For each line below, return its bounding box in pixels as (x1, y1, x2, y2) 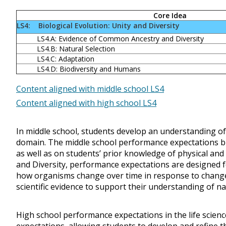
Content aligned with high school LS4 (16, 97, 156, 109)
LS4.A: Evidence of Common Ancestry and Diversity (37, 34, 204, 44)
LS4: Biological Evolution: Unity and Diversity (17, 21, 180, 31)
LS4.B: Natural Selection (37, 44, 115, 54)
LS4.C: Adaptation (37, 54, 94, 64)
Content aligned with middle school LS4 (16, 83, 164, 95)
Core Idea (153, 11, 187, 21)
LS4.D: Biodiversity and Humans (37, 64, 141, 74)
